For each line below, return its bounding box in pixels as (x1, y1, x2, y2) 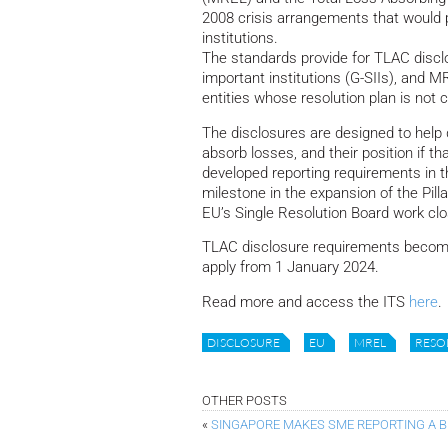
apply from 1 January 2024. (202, 258, 379, 277)
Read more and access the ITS (202, 292, 409, 311)
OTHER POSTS (202, 392, 287, 408)
